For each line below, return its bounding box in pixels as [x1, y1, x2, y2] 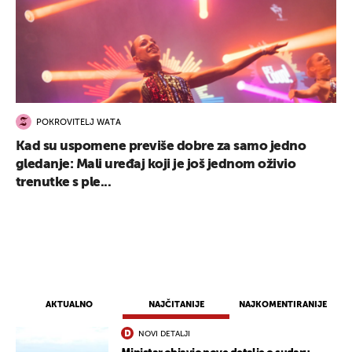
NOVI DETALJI [138, 330, 190, 339]
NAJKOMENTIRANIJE [239, 300, 327, 310]
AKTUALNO [46, 300, 93, 310]
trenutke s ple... [16, 176, 112, 190]
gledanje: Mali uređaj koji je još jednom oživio [16, 158, 296, 172]
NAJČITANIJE [148, 300, 204, 310]
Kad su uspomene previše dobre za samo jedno [16, 140, 306, 154]
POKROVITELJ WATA [36, 118, 121, 127]
